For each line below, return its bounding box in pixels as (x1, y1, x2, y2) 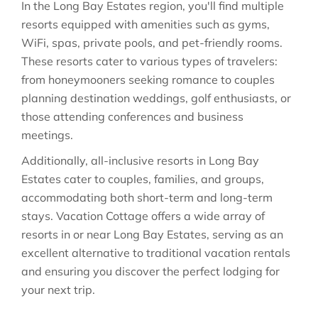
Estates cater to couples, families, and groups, (21, 172, 264, 186)
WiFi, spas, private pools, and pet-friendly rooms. (21, 35, 283, 50)
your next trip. (21, 283, 95, 297)
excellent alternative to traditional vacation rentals (21, 246, 290, 260)
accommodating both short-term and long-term (21, 190, 273, 204)
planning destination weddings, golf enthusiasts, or (21, 91, 291, 105)
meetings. (21, 128, 73, 142)
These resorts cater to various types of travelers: (21, 54, 278, 68)
